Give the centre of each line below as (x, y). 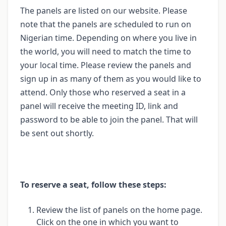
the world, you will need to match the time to (106, 51)
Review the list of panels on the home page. (119, 210)
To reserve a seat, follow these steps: (93, 184)
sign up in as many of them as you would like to (111, 78)
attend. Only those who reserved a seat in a (103, 92)
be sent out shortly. (57, 133)
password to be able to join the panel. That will (109, 119)
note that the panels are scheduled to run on (106, 24)
